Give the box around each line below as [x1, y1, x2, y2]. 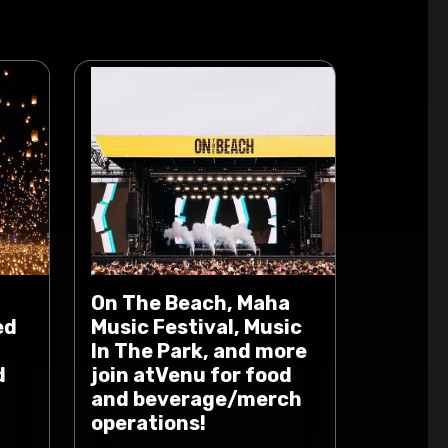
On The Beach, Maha [91, 291, 290, 315]
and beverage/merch [91, 387, 302, 411]
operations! [91, 411, 206, 435]
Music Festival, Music [91, 315, 302, 339]
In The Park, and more [91, 339, 307, 363]
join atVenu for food [91, 363, 292, 387]
